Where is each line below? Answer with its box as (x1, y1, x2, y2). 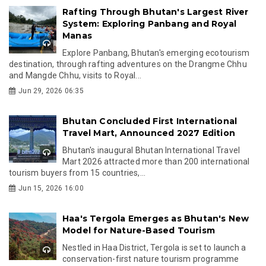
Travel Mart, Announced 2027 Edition (62, 127, 235, 138)
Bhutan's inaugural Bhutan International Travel (62, 145, 240, 155)
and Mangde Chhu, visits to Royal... (9, 70, 141, 80)
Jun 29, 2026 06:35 (18, 86, 84, 95)
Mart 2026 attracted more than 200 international (62, 156, 250, 166)
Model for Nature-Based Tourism (62, 224, 215, 236)
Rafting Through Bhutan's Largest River (62, 6, 249, 17)
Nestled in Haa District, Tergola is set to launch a (62, 242, 246, 252)
